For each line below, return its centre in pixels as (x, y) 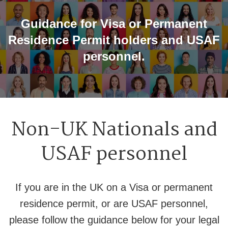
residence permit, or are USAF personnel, (114, 203)
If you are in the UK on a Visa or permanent (114, 187)
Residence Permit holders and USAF (114, 40)
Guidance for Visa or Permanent (114, 23)
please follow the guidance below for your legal (114, 220)
